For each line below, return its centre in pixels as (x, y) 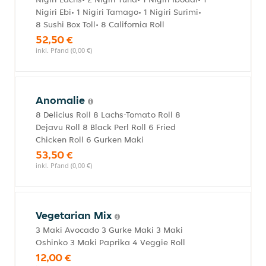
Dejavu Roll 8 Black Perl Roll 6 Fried (106, 127)
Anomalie (62, 100)
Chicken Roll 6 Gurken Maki (90, 140)
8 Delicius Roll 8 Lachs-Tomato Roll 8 (108, 115)
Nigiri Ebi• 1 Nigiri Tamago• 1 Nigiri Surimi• (118, 12)
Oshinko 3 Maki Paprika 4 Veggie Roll (110, 242)
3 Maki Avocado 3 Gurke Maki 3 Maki (109, 230)
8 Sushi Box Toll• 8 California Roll (100, 24)
